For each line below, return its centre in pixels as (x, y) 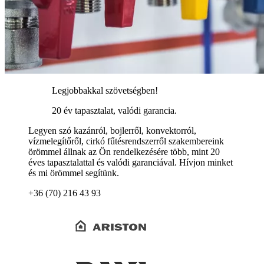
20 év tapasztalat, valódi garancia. (114, 111)
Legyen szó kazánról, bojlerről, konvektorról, (112, 131)
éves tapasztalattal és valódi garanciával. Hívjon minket (131, 163)
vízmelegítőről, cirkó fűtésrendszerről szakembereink (126, 141)
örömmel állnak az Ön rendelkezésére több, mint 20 (124, 152)
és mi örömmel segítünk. (74, 173)
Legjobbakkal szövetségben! (105, 91)
